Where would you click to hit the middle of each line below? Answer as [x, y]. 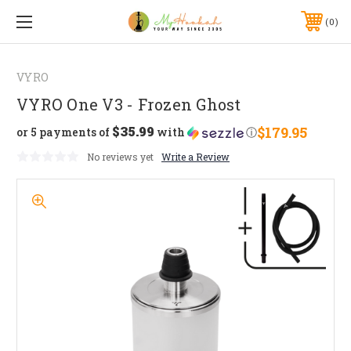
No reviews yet [120, 156]
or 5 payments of [64, 132]
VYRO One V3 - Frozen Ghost [129, 104]
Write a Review [195, 156]
